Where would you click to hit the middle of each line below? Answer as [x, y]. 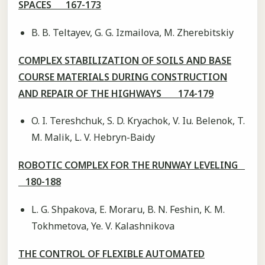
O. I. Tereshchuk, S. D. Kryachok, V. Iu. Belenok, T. [138, 121]
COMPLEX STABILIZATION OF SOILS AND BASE [125, 60]
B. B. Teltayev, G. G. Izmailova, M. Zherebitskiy [132, 32]
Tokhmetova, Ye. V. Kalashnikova [103, 226]
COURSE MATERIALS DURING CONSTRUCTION [123, 77]
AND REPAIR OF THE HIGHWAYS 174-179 [116, 93]
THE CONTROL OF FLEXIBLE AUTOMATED [112, 254]
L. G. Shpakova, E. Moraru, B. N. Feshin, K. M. [128, 209]
